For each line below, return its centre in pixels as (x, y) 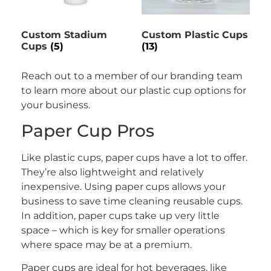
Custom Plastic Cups (195, 34)
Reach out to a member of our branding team (132, 76)
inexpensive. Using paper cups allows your (123, 186)
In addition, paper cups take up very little (120, 215)
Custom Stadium (64, 34)
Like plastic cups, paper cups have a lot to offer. (134, 157)
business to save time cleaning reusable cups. (132, 201)
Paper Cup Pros (88, 130)
